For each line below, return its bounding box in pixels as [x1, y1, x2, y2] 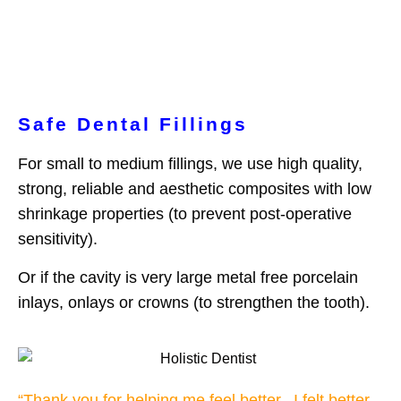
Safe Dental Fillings [18, 114, 248, 135]
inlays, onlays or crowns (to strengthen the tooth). [18, 294, 370, 312]
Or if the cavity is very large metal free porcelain [18, 269, 358, 287]
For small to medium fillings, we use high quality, [18, 155, 363, 174]
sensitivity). [18, 230, 98, 249]
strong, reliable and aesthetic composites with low [18, 180, 371, 199]
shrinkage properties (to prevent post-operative [18, 205, 352, 224]
